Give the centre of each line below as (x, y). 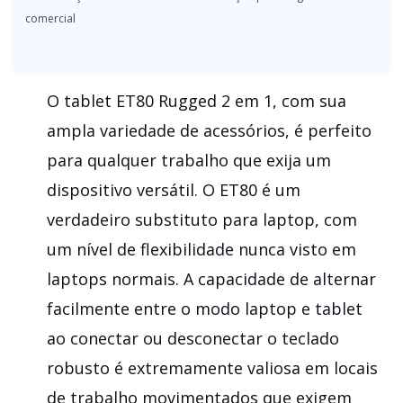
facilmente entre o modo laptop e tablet (205, 308)
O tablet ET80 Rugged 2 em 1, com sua (197, 100)
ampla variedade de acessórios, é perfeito (209, 130)
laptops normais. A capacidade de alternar (211, 278)
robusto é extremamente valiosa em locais (212, 367)
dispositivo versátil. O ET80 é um (174, 189)
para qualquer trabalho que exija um (189, 160)
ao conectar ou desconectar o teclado (193, 338)
